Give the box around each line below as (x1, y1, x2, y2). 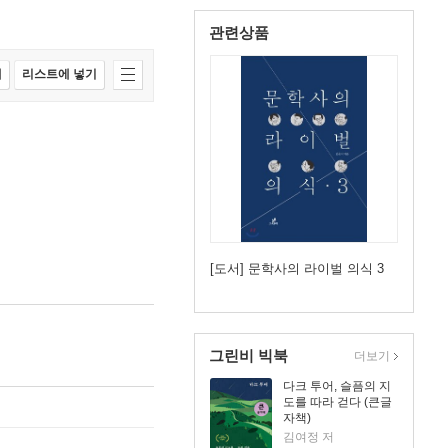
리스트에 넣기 (22, 67, 97, 81)
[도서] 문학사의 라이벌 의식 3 (210, 261, 384, 276)
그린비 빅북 (209, 347, 288, 364)
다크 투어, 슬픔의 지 (283, 379, 391, 393)
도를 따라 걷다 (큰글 (283, 395, 392, 409)
